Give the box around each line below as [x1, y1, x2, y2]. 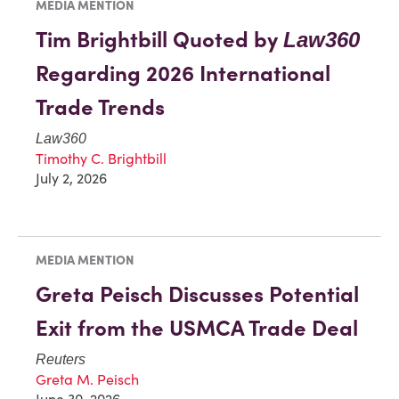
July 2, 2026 [36, 168, 107, 187]
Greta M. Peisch [36, 370, 139, 388]
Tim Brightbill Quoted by [36, 25, 283, 53]
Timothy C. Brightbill [36, 149, 167, 167]
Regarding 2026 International [36, 59, 330, 87]
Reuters [36, 351, 85, 367]
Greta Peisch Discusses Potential [36, 280, 359, 308]
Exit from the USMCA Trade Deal [36, 313, 358, 342]
